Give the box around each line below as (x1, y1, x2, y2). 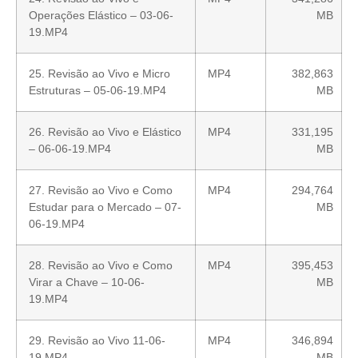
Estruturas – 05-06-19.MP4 (29, 83, 166, 97)
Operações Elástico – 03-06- (29, 8, 173, 22)
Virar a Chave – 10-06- (29, 275, 145, 288)
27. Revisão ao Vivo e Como (29, 183, 173, 197)
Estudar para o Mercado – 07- (29, 200, 181, 213)
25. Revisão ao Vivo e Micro (29, 66, 170, 80)
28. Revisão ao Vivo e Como (29, 258, 173, 272)
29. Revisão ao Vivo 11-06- (29, 333, 165, 347)
